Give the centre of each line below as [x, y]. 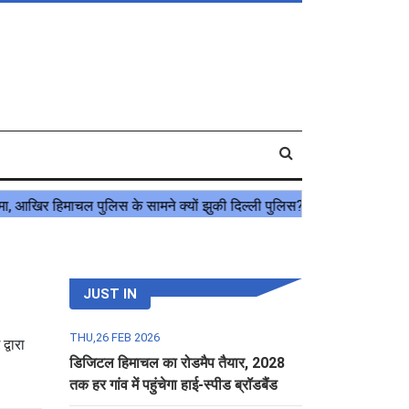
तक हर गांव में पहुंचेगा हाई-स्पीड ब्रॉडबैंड [173, 385]
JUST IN [110, 294]
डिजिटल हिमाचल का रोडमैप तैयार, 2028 [177, 363]
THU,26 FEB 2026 [115, 337]
